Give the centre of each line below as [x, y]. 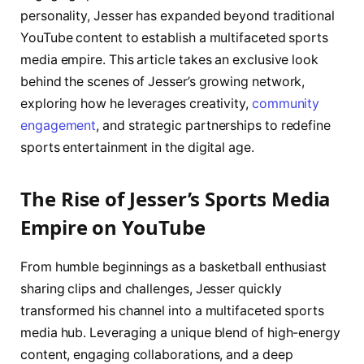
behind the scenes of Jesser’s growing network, [163, 81]
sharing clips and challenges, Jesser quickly [151, 288]
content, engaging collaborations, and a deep [157, 354]
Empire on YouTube [113, 227]
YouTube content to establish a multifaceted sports [175, 37]
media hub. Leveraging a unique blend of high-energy [180, 332]
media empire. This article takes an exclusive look [170, 59]
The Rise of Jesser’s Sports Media [175, 198]
